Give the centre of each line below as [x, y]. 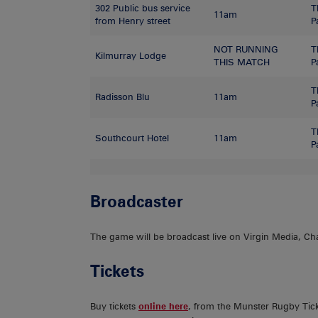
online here [163, 307]
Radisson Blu [123, 97]
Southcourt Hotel [132, 138]
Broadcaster [137, 202]
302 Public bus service [143, 8]
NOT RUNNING [246, 49]
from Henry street [133, 21]
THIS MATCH [242, 62]
